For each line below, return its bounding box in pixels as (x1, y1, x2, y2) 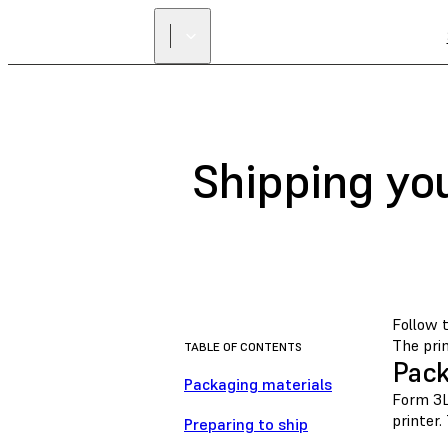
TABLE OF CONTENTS (184, 339, 302, 355)
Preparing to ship (184, 414, 308, 435)
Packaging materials (184, 374, 332, 395)
